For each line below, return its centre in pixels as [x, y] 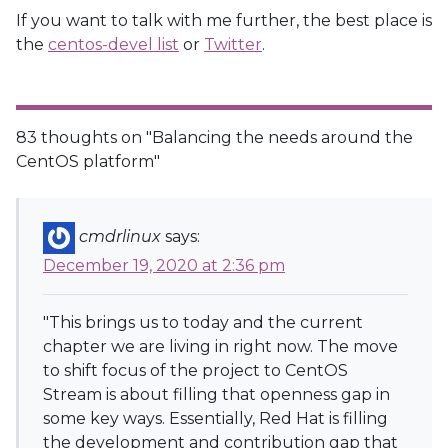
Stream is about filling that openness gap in [216, 394]
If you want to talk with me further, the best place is [224, 20]
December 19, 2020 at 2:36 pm [164, 265]
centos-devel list [113, 44]
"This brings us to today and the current [203, 322]
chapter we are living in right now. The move [220, 346]
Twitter [233, 44]
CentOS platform [85, 161]
